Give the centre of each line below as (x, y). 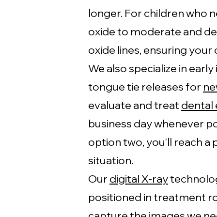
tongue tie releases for (146, 87)
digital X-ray (139, 179)
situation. (111, 160)
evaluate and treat (135, 105)
